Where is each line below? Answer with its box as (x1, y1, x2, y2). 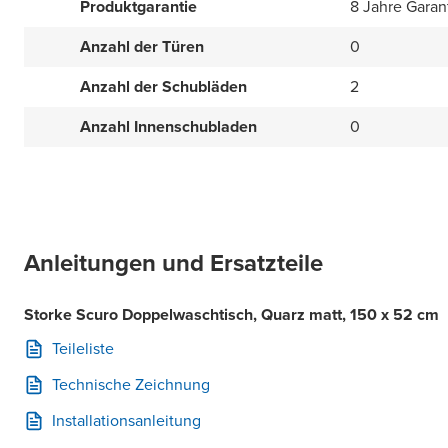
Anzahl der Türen (80, 35, 204, 58)
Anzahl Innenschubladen (80, 115, 257, 138)
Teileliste (52, 337, 114, 360)
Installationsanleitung (52, 409, 201, 432)
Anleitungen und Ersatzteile (24, 245, 323, 281)
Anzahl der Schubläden (80, 75, 247, 98)
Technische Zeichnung (52, 373, 210, 396)
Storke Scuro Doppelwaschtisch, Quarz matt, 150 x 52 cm (24, 303, 439, 326)
